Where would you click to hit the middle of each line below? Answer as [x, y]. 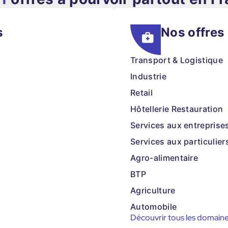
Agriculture [153, 190]
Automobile [154, 207]
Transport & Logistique [177, 60]
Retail [141, 93]
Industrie [148, 76]
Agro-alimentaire [164, 158]
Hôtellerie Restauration [177, 109]
